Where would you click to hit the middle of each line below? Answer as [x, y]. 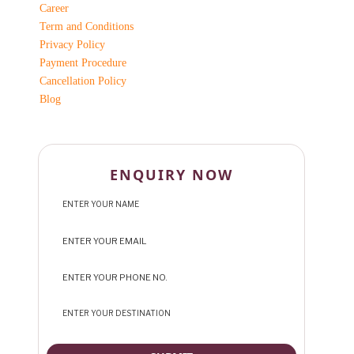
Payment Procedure [83, 63]
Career [54, 9]
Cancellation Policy [83, 81]
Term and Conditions [87, 27]
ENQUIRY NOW [171, 175]
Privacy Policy [72, 45]
